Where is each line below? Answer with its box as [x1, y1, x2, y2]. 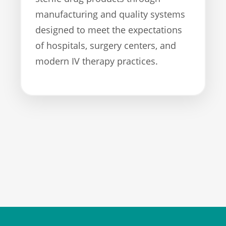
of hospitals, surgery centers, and [35, 39, 176, 52]
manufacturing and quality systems [35, 8, 185, 21]
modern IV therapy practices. [35, 55, 158, 68]
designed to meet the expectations [35, 24, 182, 36]
